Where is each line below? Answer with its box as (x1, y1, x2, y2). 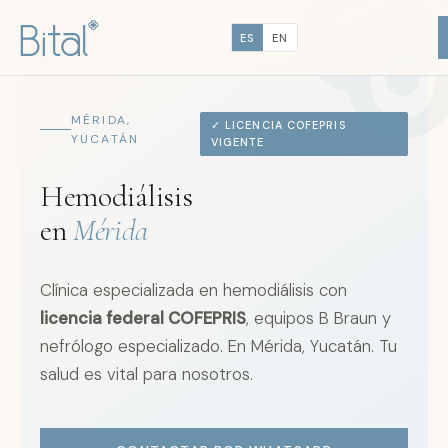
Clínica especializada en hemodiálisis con (40, 279, 347, 302)
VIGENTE (210, 134, 265, 149)
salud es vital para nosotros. (40, 363, 253, 386)
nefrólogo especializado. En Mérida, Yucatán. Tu (40, 335, 397, 358)
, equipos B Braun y (246, 307, 391, 330)
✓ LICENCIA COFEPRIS (210, 117, 346, 132)
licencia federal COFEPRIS (40, 307, 246, 330)
